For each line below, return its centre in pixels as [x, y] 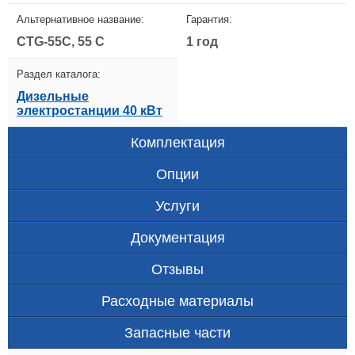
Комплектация [177, 143]
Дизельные [53, 97]
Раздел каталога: [59, 74]
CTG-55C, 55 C [61, 42]
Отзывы [177, 270]
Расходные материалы [177, 302]
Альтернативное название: [80, 20]
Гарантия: [209, 20]
